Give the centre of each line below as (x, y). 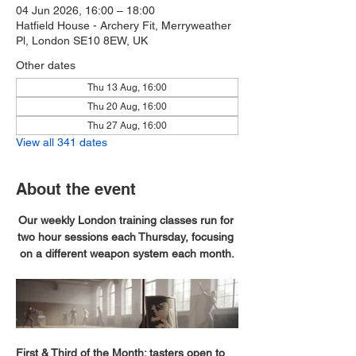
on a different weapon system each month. (127, 253)
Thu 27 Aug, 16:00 (127, 125)
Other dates (46, 65)
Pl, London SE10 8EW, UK (82, 40)
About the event (76, 189)
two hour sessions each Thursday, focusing (127, 236)
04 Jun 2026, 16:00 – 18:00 (85, 10)
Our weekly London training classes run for (127, 220)
